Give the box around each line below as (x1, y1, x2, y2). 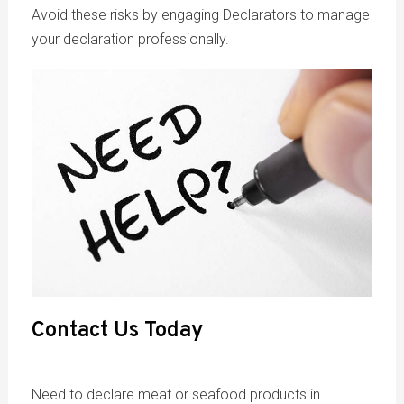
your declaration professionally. (31, 30, 229, 48)
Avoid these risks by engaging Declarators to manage (31, 5, 370, 23)
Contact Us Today (31, 317, 203, 345)
